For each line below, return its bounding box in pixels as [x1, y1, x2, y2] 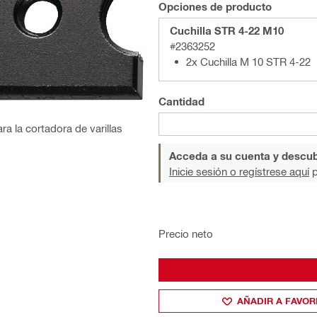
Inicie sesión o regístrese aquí [169, 165, 309, 178]
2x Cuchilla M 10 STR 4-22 [186, 55, 311, 68]
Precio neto [158, 227, 213, 240]
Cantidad [158, 95, 204, 108]
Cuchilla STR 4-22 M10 [170, 24, 284, 37]
